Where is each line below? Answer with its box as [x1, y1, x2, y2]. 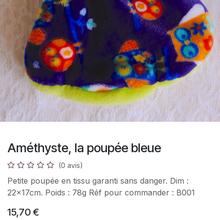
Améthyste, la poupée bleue [7, 140, 161, 156]
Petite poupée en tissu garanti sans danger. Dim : [7, 176, 189, 186]
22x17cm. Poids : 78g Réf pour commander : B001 [7, 188, 195, 198]
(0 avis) [58, 161, 83, 170]
